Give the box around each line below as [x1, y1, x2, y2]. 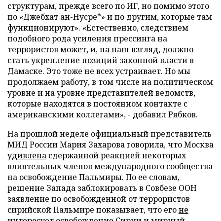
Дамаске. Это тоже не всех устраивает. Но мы [7, 66, 190, 76]
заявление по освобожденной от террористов [7, 193, 190, 204]
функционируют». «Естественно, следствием [7, 22, 188, 33]
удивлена [7, 150, 46, 161]
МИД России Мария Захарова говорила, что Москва [7, 139, 214, 150]
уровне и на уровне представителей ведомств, [7, 87, 195, 98]
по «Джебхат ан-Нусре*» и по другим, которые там [7, 11, 212, 22]
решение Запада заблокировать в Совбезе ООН [7, 183, 197, 193]
